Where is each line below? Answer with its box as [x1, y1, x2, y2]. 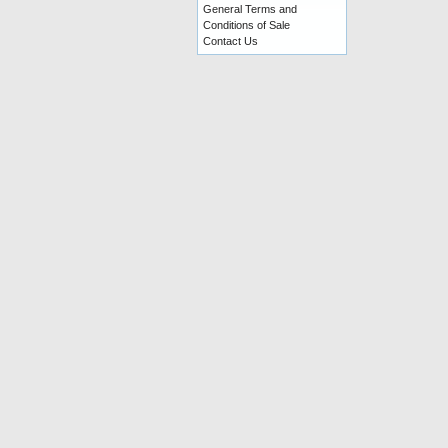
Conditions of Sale [203, 19, 290, 31]
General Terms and [203, 3, 297, 15]
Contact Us [203, 35, 258, 47]
